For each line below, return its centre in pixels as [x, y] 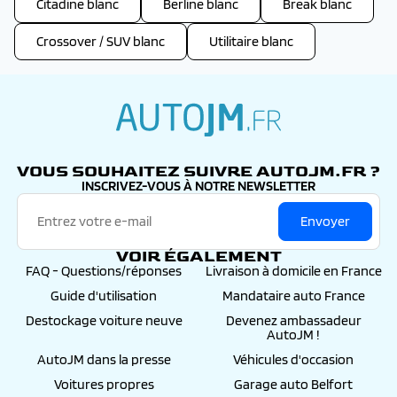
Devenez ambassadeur [293, 320]
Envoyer [325, 221]
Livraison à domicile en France [293, 271]
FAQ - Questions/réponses [104, 271]
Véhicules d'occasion [293, 359]
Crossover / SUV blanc [101, 41]
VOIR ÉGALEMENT [198, 257]
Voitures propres [104, 384]
